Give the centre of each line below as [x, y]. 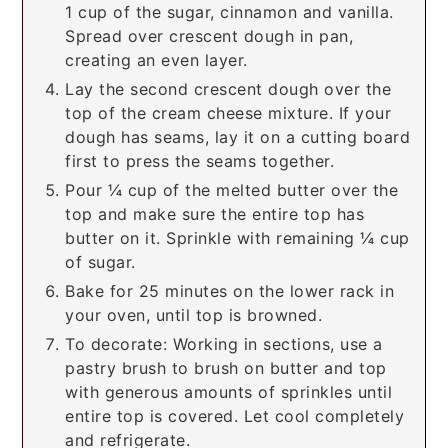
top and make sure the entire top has [215, 213]
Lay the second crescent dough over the [228, 88]
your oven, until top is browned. [194, 314]
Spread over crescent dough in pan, [209, 35]
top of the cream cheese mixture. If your [228, 112]
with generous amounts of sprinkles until [229, 391]
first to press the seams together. [200, 160]
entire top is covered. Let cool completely [235, 415]
